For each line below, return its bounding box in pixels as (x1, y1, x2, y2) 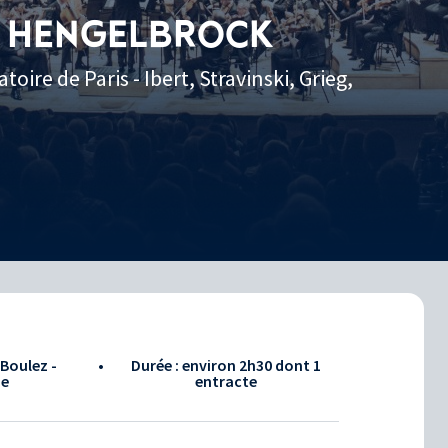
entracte (194, 370, 257, 391)
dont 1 (274, 354, 321, 375)
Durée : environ (130, 354, 239, 375)
